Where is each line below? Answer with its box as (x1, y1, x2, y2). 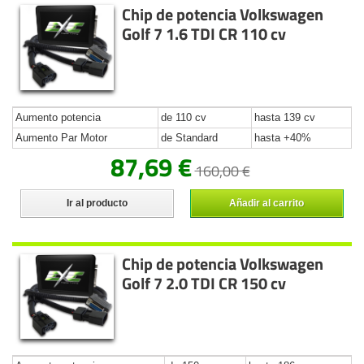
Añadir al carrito (229, 197, 305, 209)
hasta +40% (254, 131, 311, 144)
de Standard (161, 131, 218, 144)
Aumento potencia (15, 110, 101, 123)
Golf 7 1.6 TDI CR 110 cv (122, 20, 287, 46)
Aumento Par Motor (15, 131, 107, 144)
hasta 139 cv (254, 110, 315, 123)
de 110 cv (161, 110, 206, 123)
